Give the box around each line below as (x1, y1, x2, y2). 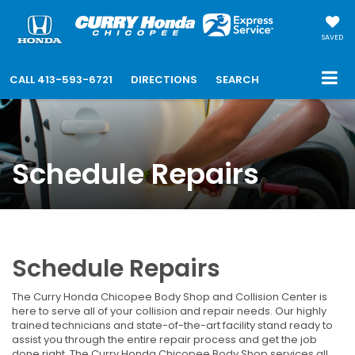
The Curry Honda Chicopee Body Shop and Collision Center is (12, 289, 327, 305)
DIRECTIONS (131, 72, 197, 88)
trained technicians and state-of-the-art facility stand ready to (12, 318, 333, 334)
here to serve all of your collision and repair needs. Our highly (12, 303, 326, 319)
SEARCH (216, 72, 259, 88)
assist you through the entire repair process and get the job (12, 332, 317, 348)
